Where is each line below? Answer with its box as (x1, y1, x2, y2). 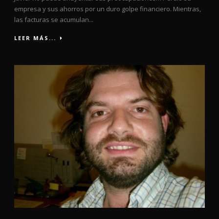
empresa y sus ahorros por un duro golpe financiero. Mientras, (14, 4, 201, 13)
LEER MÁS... (14, 34, 56, 42)
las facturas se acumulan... (14, 15, 93, 24)
